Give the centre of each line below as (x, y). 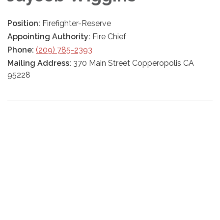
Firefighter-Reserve (77, 23)
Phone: (22, 50)
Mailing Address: (40, 63)
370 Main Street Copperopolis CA (134, 63)
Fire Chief (109, 37)
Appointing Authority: (50, 37)
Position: (25, 23)
